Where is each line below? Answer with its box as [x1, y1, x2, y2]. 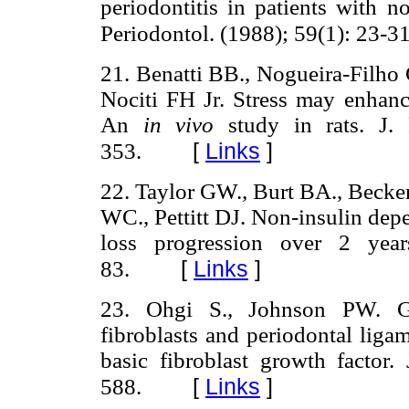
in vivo [142, 111, 229, 137]
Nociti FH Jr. [100, 86, 234, 111]
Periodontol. [100, 20, 220, 46]
